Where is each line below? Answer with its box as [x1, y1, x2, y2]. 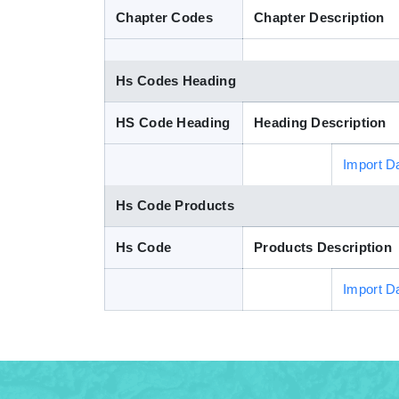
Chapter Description [254, 10, 385, 25]
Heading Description [254, 115, 387, 130]
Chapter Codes [116, 10, 213, 25]
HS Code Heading [116, 115, 231, 130]
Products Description [254, 240, 392, 255]
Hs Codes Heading [116, 73, 236, 88]
